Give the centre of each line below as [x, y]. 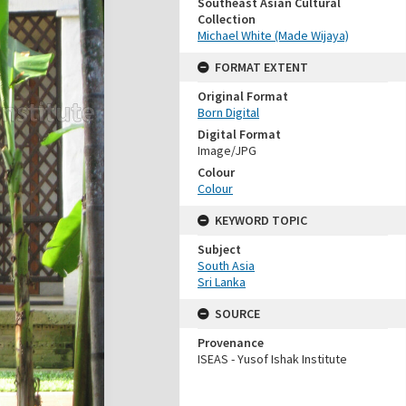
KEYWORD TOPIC [261, 220]
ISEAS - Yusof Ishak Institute [272, 359]
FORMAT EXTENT [261, 67]
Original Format [243, 96]
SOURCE [237, 314]
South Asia [226, 266]
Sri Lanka [222, 282]
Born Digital [228, 112]
